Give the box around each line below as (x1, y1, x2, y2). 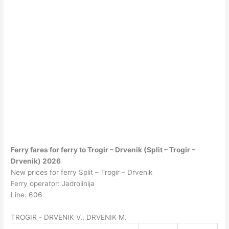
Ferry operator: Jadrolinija (11, 179, 95, 188)
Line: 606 (11, 191, 43, 199)
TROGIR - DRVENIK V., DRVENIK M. (11, 213, 127, 222)
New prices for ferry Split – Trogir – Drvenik (11, 168, 153, 177)
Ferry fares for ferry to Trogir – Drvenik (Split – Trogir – (11, 146, 196, 154)
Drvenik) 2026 (11, 157, 61, 166)
